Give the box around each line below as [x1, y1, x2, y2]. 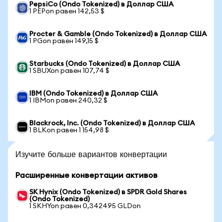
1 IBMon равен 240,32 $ [29, 97, 108, 104]
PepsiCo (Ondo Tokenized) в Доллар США [29, 1, 173, 8]
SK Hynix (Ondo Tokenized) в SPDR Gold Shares [29, 189, 187, 196]
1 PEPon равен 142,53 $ [29, 8, 105, 15]
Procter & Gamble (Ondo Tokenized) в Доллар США [29, 31, 207, 38]
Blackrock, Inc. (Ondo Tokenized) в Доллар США [29, 120, 195, 127]
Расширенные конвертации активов [15, 171, 158, 179]
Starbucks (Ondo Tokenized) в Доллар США [29, 60, 180, 67]
